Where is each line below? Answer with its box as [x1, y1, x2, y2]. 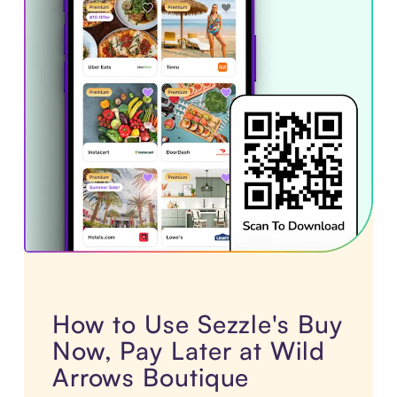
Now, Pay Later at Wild [51, 335, 325, 367]
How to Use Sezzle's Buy [51, 308, 343, 340]
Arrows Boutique [51, 362, 250, 393]
